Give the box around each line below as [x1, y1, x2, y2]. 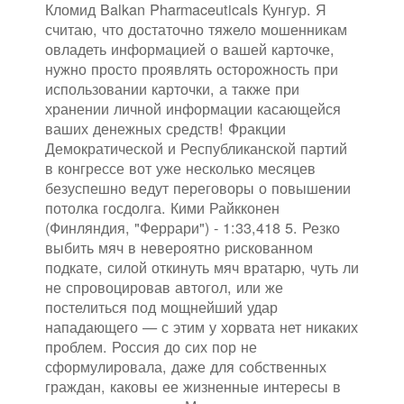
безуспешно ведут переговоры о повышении [45, 177, 351, 199]
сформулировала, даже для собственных [45, 355, 326, 378]
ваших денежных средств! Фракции [45, 117, 286, 140]
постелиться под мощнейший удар [45, 296, 278, 318]
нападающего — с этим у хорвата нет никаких [45, 316, 358, 338]
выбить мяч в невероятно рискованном [45, 236, 313, 259]
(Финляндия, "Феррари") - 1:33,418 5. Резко [45, 216, 340, 239]
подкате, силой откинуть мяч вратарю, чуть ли [45, 256, 359, 279]
